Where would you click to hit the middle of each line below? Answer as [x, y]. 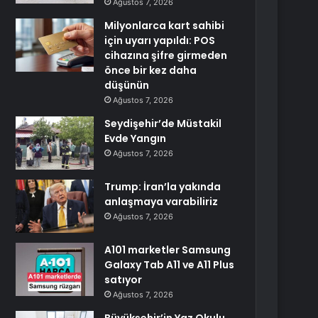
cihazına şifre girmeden [166, 55]
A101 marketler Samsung [168, 250]
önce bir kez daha [151, 70]
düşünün [127, 85]
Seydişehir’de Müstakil [163, 124]
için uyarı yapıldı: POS [160, 40]
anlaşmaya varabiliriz [161, 202]
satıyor [124, 280]
